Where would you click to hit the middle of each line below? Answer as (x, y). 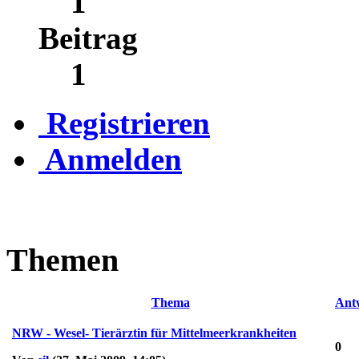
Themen (63, 260)
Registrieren (128, 123)
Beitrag (88, 38)
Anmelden (113, 159)
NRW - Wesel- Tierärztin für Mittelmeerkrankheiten (154, 333)
